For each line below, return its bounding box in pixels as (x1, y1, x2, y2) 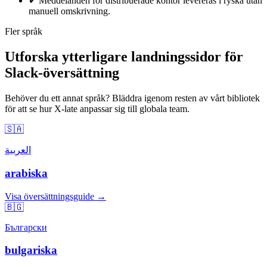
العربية (5, 145, 31, 156)
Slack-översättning (5, 65, 119, 81)
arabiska (5, 166, 48, 179)
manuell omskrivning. (29, 6, 110, 17)
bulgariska (5, 244, 57, 257)
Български (5, 222, 47, 232)
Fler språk (5, 26, 42, 37)
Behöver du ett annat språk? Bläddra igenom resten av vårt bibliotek (5, 93, 260, 104)
